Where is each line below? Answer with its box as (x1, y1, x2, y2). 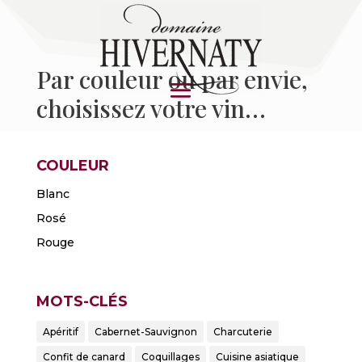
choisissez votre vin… (36, 92, 266, 124)
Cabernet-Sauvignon (94, 326, 197, 339)
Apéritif (42, 326, 78, 339)
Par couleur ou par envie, (36, 63, 308, 95)
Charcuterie (213, 326, 272, 339)
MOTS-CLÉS (36, 293, 128, 311)
